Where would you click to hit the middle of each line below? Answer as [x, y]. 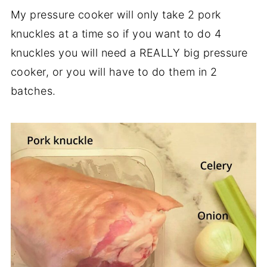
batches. [33, 91]
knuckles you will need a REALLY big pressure [129, 53]
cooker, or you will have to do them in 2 [114, 72]
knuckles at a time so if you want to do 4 [116, 34]
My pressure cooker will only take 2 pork [116, 15]
